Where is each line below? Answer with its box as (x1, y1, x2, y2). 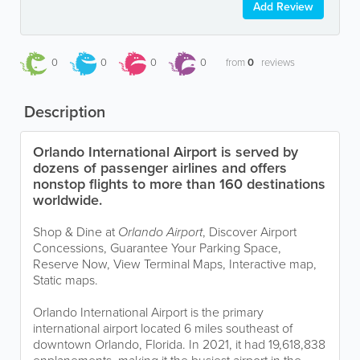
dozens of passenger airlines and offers (33, 157, 287, 178)
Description (20, 100, 105, 124)
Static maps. (33, 271, 98, 289)
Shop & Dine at (33, 223, 118, 241)
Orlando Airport (118, 223, 202, 241)
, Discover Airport (202, 223, 297, 241)
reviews (258, 55, 295, 71)
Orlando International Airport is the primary (33, 303, 264, 321)
